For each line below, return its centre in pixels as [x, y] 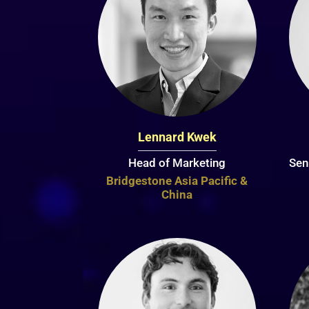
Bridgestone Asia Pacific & [177, 180]
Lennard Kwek [177, 137]
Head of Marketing [177, 162]
